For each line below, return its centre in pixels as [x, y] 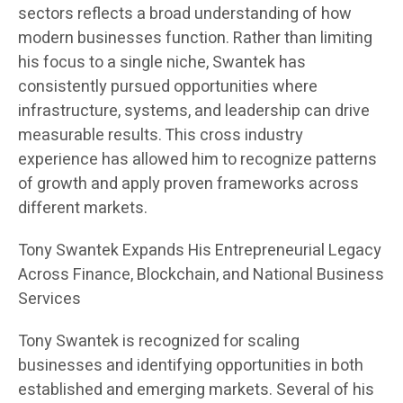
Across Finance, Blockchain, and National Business [201, 274]
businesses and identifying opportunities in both [191, 365]
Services [49, 299]
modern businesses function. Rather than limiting [195, 38]
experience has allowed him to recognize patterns [197, 159]
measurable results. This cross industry [161, 135]
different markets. [83, 208]
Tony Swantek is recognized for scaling [159, 341]
